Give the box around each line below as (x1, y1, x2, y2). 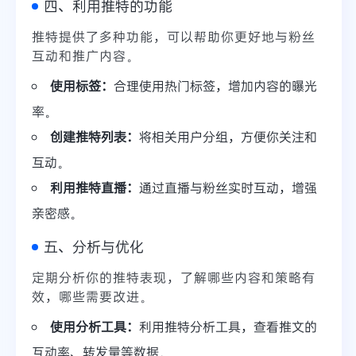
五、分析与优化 (44, 237, 144, 257)
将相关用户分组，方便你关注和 (139, 128, 317, 145)
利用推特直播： (50, 179, 139, 196)
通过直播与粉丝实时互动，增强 (139, 179, 317, 196)
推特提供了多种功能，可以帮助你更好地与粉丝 (32, 28, 315, 45)
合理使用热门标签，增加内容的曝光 (114, 77, 317, 95)
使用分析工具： (50, 318, 139, 335)
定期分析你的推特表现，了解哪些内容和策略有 (32, 269, 315, 286)
